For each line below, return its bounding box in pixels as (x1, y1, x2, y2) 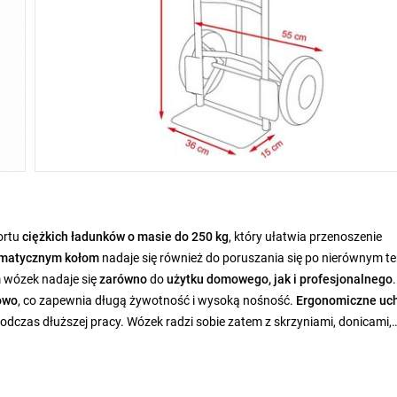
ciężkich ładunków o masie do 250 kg (19, 230, 229, 244)
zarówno (99, 272, 147, 286)
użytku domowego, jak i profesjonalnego (167, 272, 393, 286)
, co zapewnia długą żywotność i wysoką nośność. (18, 293, 296, 307)
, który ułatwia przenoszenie (229, 230, 382, 244)
